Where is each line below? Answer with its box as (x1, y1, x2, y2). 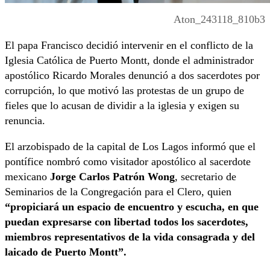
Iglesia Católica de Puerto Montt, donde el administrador (5, 54, 254, 67)
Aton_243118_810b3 (174, 13, 265, 26)
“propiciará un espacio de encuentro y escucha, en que (5, 201, 259, 213)
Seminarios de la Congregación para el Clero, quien (5, 186, 231, 198)
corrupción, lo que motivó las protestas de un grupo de (5, 84, 244, 97)
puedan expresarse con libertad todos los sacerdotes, (5, 216, 248, 228)
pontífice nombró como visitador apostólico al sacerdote (5, 155, 251, 168)
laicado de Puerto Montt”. (5, 246, 130, 259)
